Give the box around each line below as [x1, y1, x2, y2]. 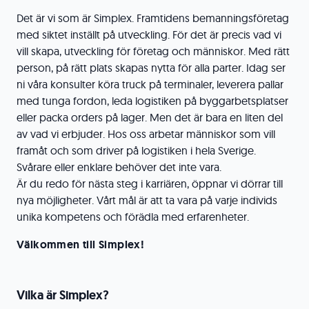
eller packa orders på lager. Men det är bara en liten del [17, 110, 283, 124]
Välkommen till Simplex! [17, 237, 145, 252]
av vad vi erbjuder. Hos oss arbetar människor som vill [17, 127, 275, 141]
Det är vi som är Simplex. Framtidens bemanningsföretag [17, 11, 289, 25]
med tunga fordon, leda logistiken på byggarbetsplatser [17, 94, 288, 108]
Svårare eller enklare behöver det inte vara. [17, 160, 221, 174]
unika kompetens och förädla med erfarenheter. [17, 210, 249, 223]
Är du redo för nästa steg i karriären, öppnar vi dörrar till [17, 177, 283, 190]
